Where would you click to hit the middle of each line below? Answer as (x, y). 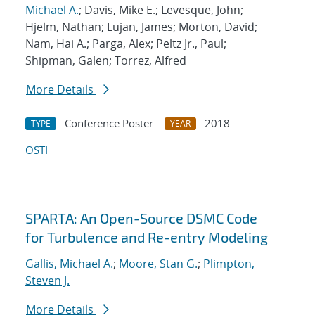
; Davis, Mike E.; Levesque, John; (161, 10)
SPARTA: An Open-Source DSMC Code (141, 218)
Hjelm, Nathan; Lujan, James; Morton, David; (141, 27)
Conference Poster (109, 123)
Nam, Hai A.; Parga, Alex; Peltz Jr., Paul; (126, 44)
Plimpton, (229, 264)
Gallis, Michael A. (69, 264)
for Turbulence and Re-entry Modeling (147, 237)
